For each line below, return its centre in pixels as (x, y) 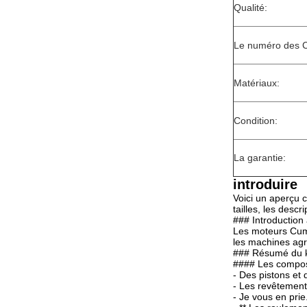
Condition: (256, 121)
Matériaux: (257, 83)
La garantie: (260, 158)
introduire (265, 184)
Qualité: (250, 8)
